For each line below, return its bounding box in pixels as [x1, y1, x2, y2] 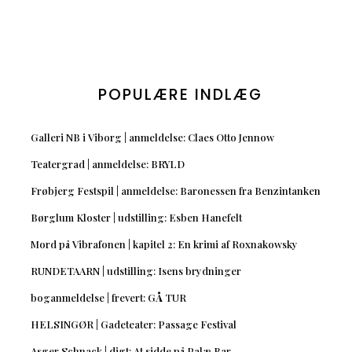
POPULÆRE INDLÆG [97, 84, 262, 106]
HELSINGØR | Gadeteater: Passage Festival [30, 317, 236, 332]
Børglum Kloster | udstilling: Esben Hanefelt [30, 211, 242, 225]
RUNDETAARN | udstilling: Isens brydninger [30, 264, 241, 278]
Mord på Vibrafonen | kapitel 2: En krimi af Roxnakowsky [30, 237, 298, 251]
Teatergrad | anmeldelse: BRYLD [30, 157, 185, 171]
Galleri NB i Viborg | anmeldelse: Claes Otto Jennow [30, 130, 274, 145]
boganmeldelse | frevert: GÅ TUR [30, 291, 186, 305]
